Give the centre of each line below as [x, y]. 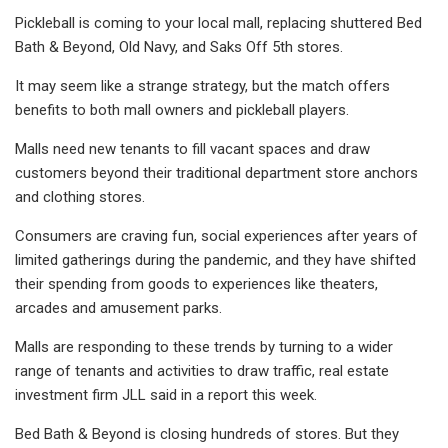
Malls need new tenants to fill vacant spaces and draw [192, 148]
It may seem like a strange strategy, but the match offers [202, 85]
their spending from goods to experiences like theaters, [196, 283]
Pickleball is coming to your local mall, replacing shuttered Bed [218, 22]
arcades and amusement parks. [118, 307]
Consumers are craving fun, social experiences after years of [216, 235]
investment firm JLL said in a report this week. [166, 394]
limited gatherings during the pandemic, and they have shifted [215, 259]
